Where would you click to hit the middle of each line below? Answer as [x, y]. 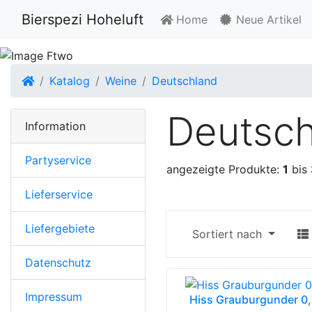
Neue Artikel [267, 19]
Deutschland [185, 80]
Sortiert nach [229, 234]
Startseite [59, 80]
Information [55, 126]
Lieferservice [59, 194]
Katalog [70, 80]
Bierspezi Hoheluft [83, 19]
